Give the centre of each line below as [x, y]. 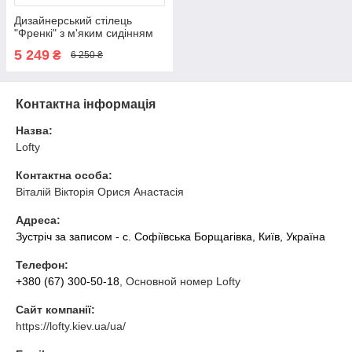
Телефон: [42, 264]
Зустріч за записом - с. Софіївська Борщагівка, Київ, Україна [170, 236]
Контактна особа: [64, 175]
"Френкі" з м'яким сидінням [84, 33]
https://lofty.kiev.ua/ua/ [71, 326]
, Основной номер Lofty [180, 281]
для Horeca [43, 45]
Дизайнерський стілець [73, 20]
